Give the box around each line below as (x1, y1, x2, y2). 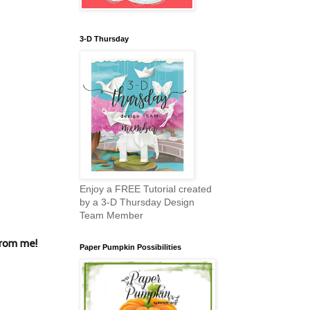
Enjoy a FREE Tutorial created (80, 183, 212, 195)
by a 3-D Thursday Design (80, 197, 194, 208)
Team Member (80, 210, 143, 221)
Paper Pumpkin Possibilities (80, 243, 181, 252)
